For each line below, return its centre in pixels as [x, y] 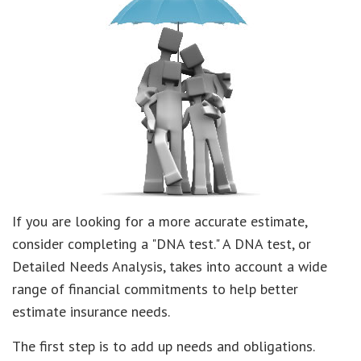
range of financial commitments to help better [155, 289]
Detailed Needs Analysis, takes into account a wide [170, 266]
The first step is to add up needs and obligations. [164, 346]
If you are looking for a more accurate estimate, [160, 221]
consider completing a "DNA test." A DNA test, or [162, 244]
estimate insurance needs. [91, 311]
